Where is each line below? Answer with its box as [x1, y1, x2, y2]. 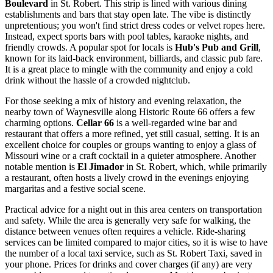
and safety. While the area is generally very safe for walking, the [5, 215, 250, 226]
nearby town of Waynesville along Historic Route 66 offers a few [5, 107, 255, 118]
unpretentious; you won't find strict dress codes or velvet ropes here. [5, 20, 265, 31]
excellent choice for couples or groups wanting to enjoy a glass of [5, 140, 256, 151]
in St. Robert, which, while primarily [124, 161, 267, 172]
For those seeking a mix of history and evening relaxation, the [5, 96, 241, 107]
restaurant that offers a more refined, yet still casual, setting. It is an [5, 129, 260, 140]
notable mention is [5, 161, 77, 172]
